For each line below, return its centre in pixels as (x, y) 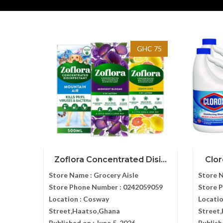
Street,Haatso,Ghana (84, 211)
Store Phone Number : (86, 187)
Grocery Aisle (116, 175)
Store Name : (71, 175)
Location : (66, 199)
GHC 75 (149, 49)
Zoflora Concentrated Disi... (111, 160)
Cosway (96, 199)
